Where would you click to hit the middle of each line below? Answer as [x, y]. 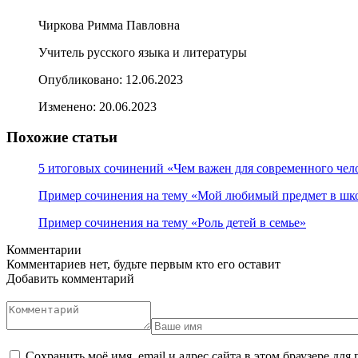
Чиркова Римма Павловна [109, 25]
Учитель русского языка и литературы [143, 52]
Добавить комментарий [70, 279]
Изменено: [69, 106]
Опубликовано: [82, 79]
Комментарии [44, 250]
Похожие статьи [62, 137]
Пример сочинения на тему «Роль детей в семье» [172, 223]
